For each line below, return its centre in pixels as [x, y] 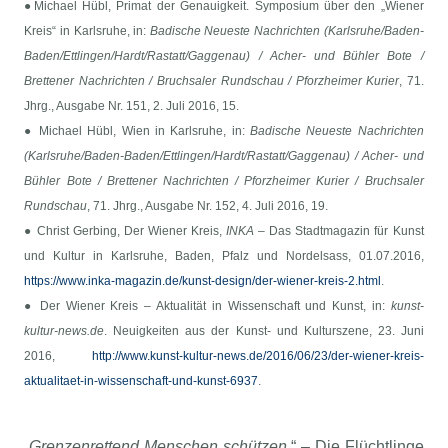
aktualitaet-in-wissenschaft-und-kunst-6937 [141, 381]
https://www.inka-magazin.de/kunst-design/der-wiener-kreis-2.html [203, 281]
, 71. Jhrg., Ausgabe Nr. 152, [163, 206]
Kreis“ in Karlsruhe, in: [87, 31]
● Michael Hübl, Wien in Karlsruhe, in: [137, 131]
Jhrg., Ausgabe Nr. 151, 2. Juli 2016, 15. [132, 106]
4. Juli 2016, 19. [285, 206]
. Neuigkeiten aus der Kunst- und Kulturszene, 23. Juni [264, 331]
